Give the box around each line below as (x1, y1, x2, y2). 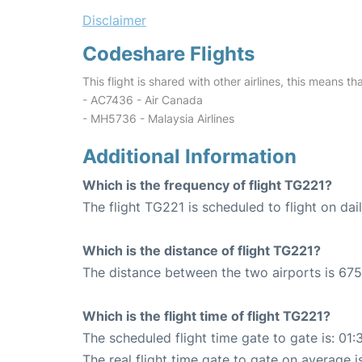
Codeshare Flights (82, 42, 255, 66)
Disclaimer (82, 12, 146, 29)
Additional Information (82, 145, 297, 169)
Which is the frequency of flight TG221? (82, 177, 332, 194)
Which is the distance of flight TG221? (82, 242, 321, 259)
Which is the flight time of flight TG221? (82, 308, 330, 325)
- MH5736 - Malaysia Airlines (82, 112, 234, 126)
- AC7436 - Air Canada (82, 93, 203, 107)
